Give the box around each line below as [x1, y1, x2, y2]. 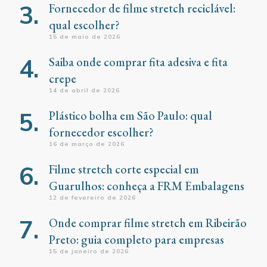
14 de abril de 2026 [49, 86, 120, 95]
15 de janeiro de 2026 [49, 247, 129, 256]
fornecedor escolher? [49, 125, 154, 141]
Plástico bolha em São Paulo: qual [49, 108, 212, 124]
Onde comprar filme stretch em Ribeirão [49, 215, 247, 231]
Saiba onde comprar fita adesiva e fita [49, 54, 228, 70]
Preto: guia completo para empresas [49, 232, 224, 248]
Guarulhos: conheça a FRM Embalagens [49, 178, 244, 194]
